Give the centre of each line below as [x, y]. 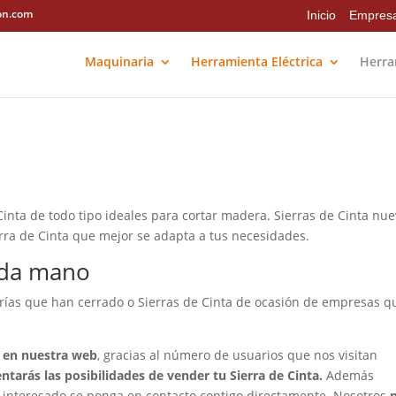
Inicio [321, 15]
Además [349, 376]
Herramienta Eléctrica [256, 61]
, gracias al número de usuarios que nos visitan [238, 355]
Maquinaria [119, 61]
